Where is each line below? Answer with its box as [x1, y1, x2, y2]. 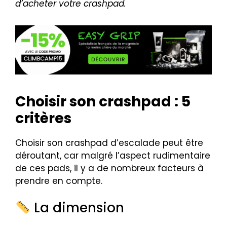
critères [15, 108, 71, 128]
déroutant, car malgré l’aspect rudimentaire [15, 149, 210, 162]
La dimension [30, 199, 124, 217]
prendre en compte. [15, 174, 102, 187]
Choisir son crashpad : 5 [15, 91, 191, 111]
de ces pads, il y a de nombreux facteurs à [15, 162, 204, 174]
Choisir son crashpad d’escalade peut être [15, 136, 203, 149]
